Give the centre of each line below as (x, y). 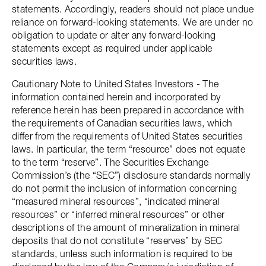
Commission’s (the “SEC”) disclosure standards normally (131, 175)
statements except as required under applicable (112, 48)
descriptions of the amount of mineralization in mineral (126, 227)
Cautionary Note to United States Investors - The (115, 84)
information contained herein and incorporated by (116, 97)
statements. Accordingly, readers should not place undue (133, 9)
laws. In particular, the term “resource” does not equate (129, 149)
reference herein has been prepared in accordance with (128, 110)
